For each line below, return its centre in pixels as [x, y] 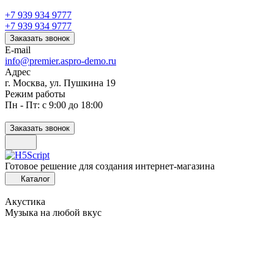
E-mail [18, 50]
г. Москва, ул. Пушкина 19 [60, 83]
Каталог [35, 179]
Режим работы [35, 94]
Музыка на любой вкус [53, 213]
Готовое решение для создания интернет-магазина [110, 166]
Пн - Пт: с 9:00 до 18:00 [54, 105]
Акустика [25, 202]
